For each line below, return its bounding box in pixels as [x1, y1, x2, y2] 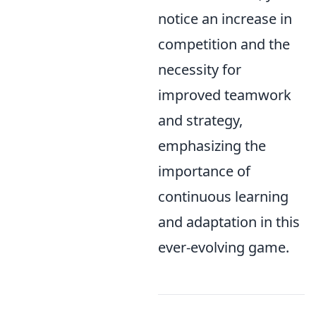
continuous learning [158, 187, 288, 206]
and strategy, [158, 111, 243, 130]
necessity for [158, 60, 241, 79]
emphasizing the [158, 136, 266, 155]
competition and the [158, 35, 290, 54]
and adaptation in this [158, 212, 300, 231]
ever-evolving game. [158, 238, 289, 257]
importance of [158, 162, 250, 181]
